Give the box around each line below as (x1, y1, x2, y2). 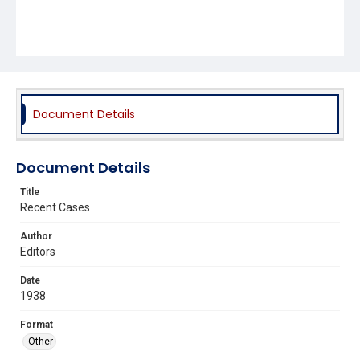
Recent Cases (20, 200, 90, 214)
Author (20, 230, 52, 242)
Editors (20, 244, 55, 258)
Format (20, 318, 53, 330)
